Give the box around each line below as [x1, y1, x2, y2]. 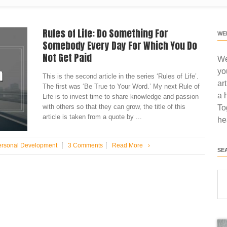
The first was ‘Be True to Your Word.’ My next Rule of [43, 83, 200, 90]
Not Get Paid [43, 51, 92, 65]
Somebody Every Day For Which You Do [43, 39, 197, 53]
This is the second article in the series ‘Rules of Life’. [43, 72, 199, 80]
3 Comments [68, 141, 103, 149]
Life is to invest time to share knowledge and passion [43, 93, 199, 100]
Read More [112, 141, 144, 149]
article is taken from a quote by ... [43, 113, 142, 121]
